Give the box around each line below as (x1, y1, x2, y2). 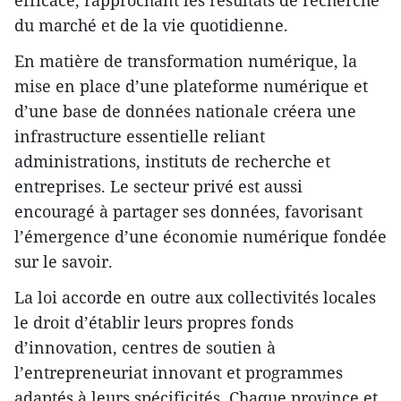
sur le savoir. (14, 250, 113, 272)
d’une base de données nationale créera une (14, 99, 356, 122)
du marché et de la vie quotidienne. (14, 13, 288, 36)
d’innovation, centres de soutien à (14, 336, 276, 358)
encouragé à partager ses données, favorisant (14, 200, 363, 222)
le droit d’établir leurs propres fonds (14, 311, 294, 333)
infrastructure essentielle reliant (14, 124, 265, 147)
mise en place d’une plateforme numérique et (14, 74, 368, 97)
